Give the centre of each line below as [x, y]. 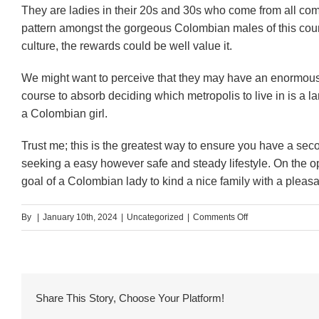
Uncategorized [155, 217]
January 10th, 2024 [80, 217]
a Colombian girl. [64, 113]
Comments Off [220, 217]
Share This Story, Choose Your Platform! [130, 298]
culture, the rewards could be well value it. [127, 46]
